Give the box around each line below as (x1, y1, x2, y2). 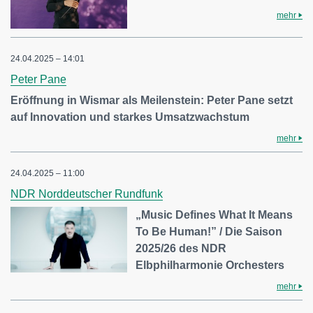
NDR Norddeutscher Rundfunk (10, 188, 163, 201)
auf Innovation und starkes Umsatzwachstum (10, 111, 249, 124)
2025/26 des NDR (136, 242, 227, 255)
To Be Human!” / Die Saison (136, 226, 283, 238)
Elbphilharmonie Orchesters (136, 259, 285, 272)
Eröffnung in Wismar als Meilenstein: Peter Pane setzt (10, 94, 293, 107)
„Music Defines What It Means (136, 209, 293, 221)
